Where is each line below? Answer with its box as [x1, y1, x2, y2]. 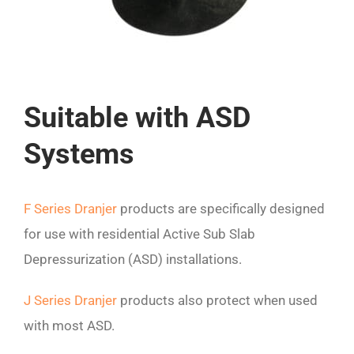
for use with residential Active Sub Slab [24, 226, 255, 243]
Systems [24, 137, 134, 171]
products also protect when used [117, 292, 318, 309]
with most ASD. [24, 318, 115, 334]
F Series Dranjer [24, 201, 117, 217]
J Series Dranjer [24, 292, 117, 309]
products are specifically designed [117, 201, 325, 217]
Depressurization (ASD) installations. [24, 251, 242, 268]
